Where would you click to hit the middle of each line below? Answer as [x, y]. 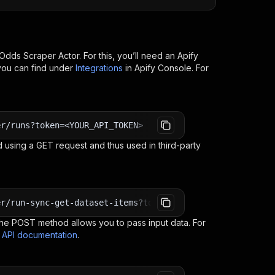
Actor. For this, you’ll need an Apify [127, 56]
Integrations [99, 68]
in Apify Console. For [167, 68]
